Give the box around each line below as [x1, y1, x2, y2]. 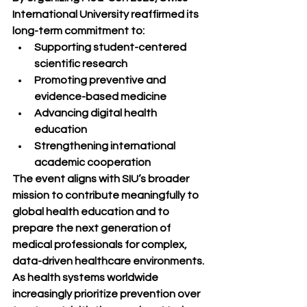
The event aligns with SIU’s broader [12, 173, 191, 184]
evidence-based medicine [34, 91, 167, 102]
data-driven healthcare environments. [12, 256, 204, 267]
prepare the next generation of [12, 223, 173, 234]
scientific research [34, 58, 127, 69]
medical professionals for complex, [12, 239, 189, 250]
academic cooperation [34, 157, 151, 168]
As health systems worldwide [12, 272, 160, 283]
